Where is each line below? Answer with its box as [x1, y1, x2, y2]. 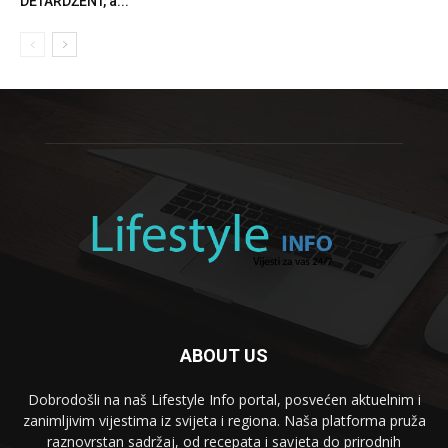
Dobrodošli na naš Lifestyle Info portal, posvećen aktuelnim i [27, 390, 421, 410]
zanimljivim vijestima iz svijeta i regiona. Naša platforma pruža [22, 411, 426, 431]
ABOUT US [180, 345, 268, 367]
